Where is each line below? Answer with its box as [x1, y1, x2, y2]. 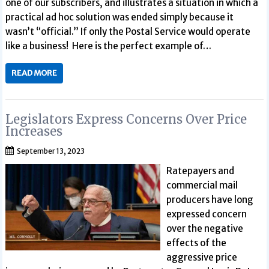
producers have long [166, 193, 253, 205]
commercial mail [166, 179, 238, 191]
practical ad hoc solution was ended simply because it [5, 11, 234, 23]
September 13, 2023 [17, 146, 85, 156]
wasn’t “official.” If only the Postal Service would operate [5, 26, 251, 37]
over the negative [166, 222, 243, 234]
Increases [5, 123, 63, 139]
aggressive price [166, 251, 237, 263]
